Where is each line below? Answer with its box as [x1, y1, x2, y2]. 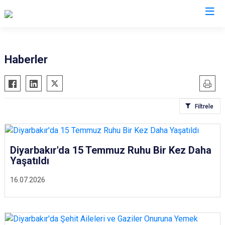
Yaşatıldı [10, 154, 49, 167]
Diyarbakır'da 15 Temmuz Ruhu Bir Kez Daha [10, 144, 211, 156]
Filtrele [195, 103, 213, 110]
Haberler [5, 53, 48, 66]
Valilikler [91, 28, 134, 40]
